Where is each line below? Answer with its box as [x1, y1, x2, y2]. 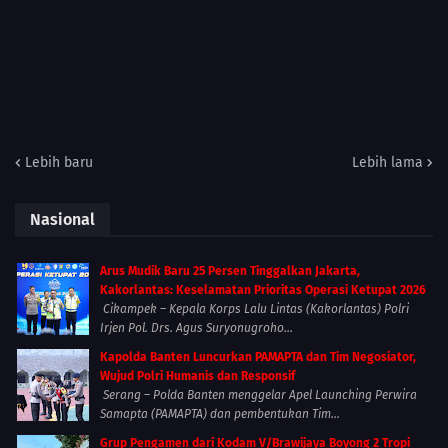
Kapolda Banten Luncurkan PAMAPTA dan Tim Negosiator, [100, 350, 416, 365]
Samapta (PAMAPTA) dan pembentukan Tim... [100, 407, 340, 422]
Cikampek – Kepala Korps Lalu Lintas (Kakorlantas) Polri [100, 302, 409, 317]
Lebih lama [352, 154, 423, 172]
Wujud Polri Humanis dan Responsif [100, 369, 295, 384]
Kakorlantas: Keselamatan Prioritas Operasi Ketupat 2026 [100, 283, 426, 298]
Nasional [30, 210, 95, 230]
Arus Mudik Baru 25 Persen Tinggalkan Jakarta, [100, 264, 360, 279]
